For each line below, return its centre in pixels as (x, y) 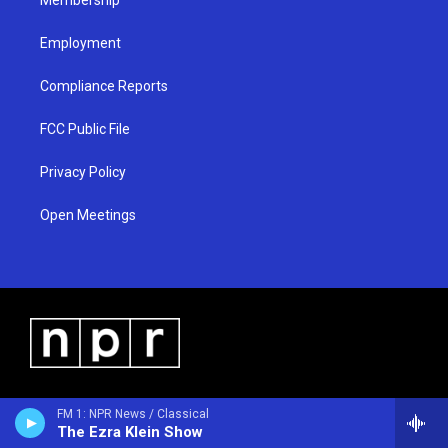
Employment (80, 42)
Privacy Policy (83, 171)
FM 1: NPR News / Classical (133, 414)
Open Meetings (88, 214)
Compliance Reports (104, 85)
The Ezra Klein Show (130, 432)
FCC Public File (85, 128)
